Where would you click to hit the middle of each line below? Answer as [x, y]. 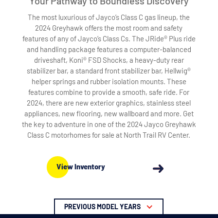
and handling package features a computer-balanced [109, 49]
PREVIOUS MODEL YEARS [103, 207]
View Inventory [81, 166]
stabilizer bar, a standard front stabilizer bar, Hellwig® [109, 71]
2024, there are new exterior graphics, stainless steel [109, 103]
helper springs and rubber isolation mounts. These [109, 81]
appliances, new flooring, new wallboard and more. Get [109, 113]
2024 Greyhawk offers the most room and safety [109, 28]
